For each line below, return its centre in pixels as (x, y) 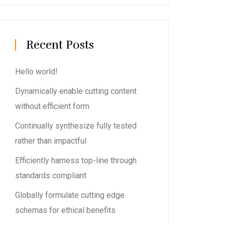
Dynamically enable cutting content (76, 91)
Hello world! (37, 72)
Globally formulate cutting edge (70, 195)
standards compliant (51, 176)
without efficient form (52, 106)
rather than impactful (51, 141)
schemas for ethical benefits (66, 210)
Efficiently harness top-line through (76, 160)
